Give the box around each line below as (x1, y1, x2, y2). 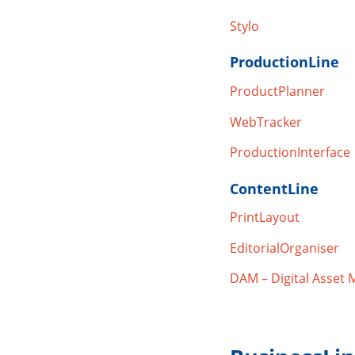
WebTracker (229, 113, 302, 131)
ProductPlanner (229, 82, 325, 101)
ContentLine (229, 178, 319, 198)
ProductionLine (229, 52, 339, 72)
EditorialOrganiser (229, 239, 339, 257)
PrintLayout (229, 208, 300, 227)
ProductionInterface (229, 143, 350, 162)
